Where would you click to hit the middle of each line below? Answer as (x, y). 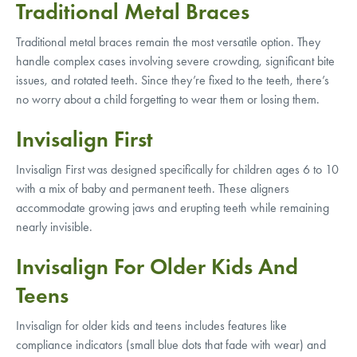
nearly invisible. (54, 226)
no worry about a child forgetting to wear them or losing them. (168, 99)
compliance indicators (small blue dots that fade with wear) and (171, 344)
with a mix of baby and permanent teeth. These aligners (153, 188)
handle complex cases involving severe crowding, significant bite (175, 61)
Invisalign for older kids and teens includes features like (151, 325)
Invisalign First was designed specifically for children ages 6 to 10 (177, 169)
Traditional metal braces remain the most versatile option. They (168, 41)
